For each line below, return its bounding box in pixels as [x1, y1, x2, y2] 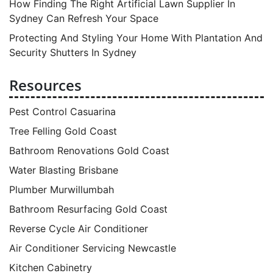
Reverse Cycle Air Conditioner [9, 222, 148, 235]
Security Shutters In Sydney [9, 46, 136, 58]
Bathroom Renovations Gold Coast [9, 144, 169, 157]
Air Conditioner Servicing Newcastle [9, 241, 176, 254]
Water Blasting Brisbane [9, 163, 118, 176]
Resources [9, 74, 82, 95]
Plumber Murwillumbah [9, 183, 114, 196]
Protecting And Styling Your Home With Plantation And [9, 31, 263, 44]
